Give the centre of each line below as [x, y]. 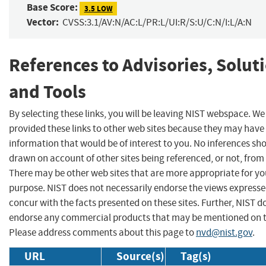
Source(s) [140, 256]
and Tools [47, 92]
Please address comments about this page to [102, 232]
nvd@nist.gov [224, 232]
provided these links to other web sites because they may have [137, 128]
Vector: [43, 23]
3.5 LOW [98, 8]
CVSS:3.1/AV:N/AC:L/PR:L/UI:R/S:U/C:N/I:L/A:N [157, 23]
